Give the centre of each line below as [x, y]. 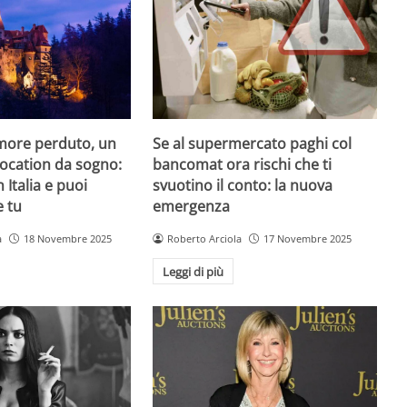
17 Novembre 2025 [308, 239]
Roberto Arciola [205, 239]
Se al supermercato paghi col [253, 144]
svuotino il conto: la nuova [243, 186]
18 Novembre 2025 [67, 239]
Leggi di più [193, 271]
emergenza [192, 207]
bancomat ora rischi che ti [243, 165]
